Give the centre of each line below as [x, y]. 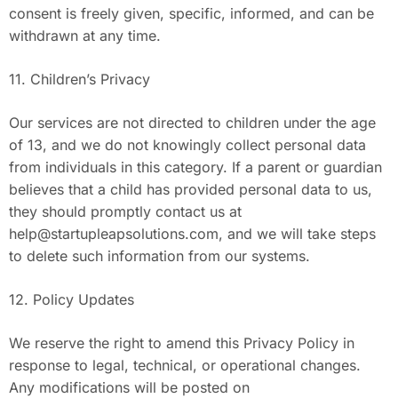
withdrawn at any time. [85, 36]
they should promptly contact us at [125, 211]
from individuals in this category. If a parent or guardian [195, 167]
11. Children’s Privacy [80, 79]
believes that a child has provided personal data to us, [191, 189]
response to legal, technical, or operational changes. [185, 365]
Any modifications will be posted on [129, 387]
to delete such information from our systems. [159, 256]
